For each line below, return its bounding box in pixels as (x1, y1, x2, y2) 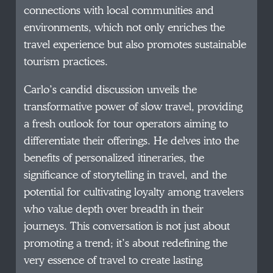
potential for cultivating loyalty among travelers (24, 183, 244, 200)
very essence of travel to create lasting (24, 252, 203, 269)
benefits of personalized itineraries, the (24, 149, 205, 166)
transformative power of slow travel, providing (24, 98, 243, 115)
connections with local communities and (24, 2, 214, 19)
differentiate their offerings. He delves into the (24, 132, 239, 149)
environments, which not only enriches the (24, 19, 225, 36)
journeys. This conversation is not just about (24, 218, 230, 235)
